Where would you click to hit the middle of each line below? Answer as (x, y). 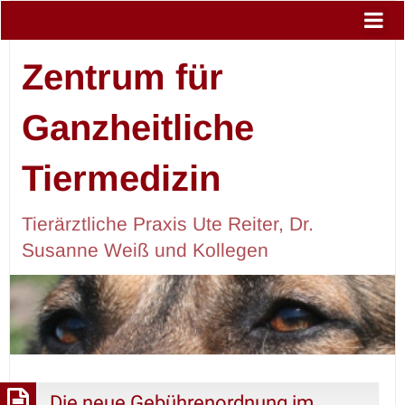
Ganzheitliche (137, 127)
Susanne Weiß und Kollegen (145, 250)
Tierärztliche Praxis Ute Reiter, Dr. (167, 223)
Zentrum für (122, 76)
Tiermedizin (121, 178)
